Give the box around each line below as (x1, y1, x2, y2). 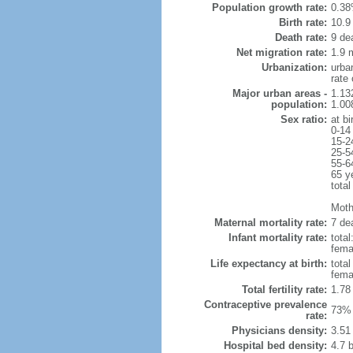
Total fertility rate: (241, 284, 327, 295)
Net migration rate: (236, 46, 327, 58)
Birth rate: (278, 17, 327, 28)
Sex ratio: (280, 113, 327, 125)
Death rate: (274, 32, 327, 43)
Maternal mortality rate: (214, 217, 327, 229)
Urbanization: (261, 61, 327, 73)
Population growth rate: (211, 2, 327, 13)
